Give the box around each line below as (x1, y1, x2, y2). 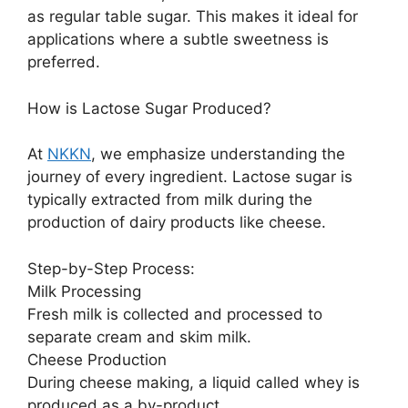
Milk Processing (27, 281, 141, 301)
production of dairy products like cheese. (27, 213, 326, 232)
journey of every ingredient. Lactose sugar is (27, 168, 352, 187)
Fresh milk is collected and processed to (27, 304, 322, 323)
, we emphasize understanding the (91, 145, 345, 164)
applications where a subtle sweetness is (27, 30, 329, 49)
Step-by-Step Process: (27, 259, 195, 278)
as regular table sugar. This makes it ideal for (27, 7, 358, 26)
